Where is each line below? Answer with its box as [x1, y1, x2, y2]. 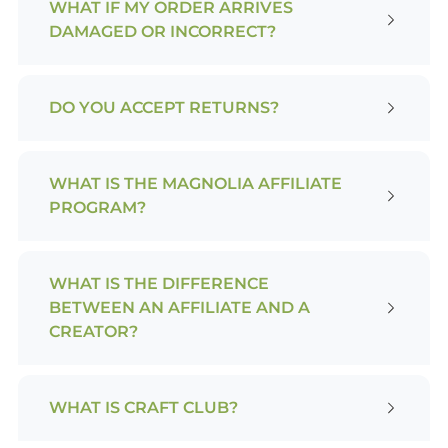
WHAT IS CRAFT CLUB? [48, 397, 238, 417]
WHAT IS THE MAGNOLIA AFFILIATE [48, 173, 342, 193]
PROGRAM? [48, 197, 146, 217]
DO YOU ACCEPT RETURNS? [48, 97, 279, 117]
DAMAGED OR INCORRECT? [48, 21, 276, 41]
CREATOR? [48, 321, 138, 341]
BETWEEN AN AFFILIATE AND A [48, 297, 310, 317]
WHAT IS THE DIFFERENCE [48, 273, 269, 293]
